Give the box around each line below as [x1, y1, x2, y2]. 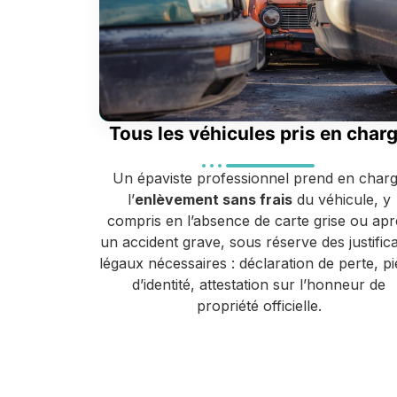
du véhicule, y [292, 191, 391, 209]
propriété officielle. [196, 297, 322, 315]
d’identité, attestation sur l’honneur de [132, 276, 385, 294]
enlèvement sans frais [134, 191, 292, 209]
